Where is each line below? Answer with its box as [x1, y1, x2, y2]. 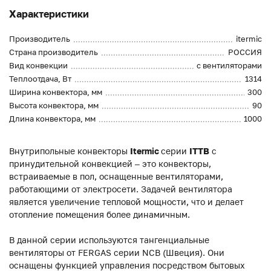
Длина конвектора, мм [9, 114, 96, 124]
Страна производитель [9, 47, 98, 57]
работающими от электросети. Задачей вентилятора [9, 184, 232, 195]
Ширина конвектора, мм [9, 87, 102, 97]
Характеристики [9, 8, 89, 21]
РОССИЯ [228, 47, 262, 57]
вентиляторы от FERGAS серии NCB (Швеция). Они [9, 247, 224, 258]
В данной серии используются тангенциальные [9, 235, 209, 246]
